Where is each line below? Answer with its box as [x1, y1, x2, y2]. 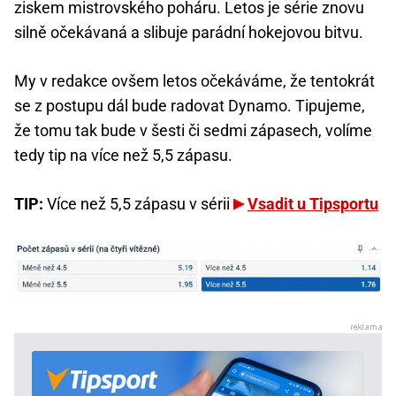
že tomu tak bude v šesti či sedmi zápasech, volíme [14, 121, 372, 141]
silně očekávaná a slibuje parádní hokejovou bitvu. [14, 23, 363, 42]
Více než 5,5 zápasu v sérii [43, 194, 233, 214]
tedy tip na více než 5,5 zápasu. [14, 146, 232, 165]
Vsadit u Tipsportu [247, 194, 378, 214]
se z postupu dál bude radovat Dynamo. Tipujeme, [14, 96, 365, 116]
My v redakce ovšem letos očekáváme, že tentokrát [14, 72, 375, 91]
